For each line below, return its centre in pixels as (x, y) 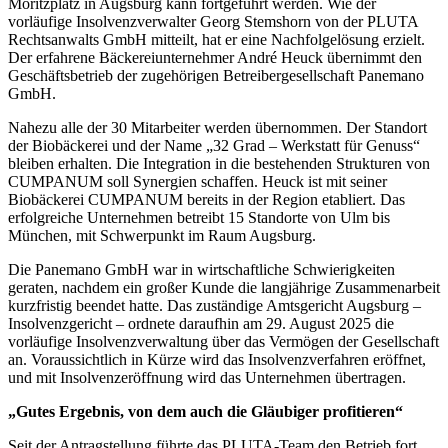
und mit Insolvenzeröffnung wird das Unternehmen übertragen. (207, 377)
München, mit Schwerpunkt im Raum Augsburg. (162, 235)
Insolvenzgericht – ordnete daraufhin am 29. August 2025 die (201, 323)
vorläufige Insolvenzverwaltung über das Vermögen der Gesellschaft (223, 341)
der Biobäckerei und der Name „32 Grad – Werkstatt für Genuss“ (214, 145)
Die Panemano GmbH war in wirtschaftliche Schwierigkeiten (201, 269)
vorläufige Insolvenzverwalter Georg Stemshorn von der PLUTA (213, 21)
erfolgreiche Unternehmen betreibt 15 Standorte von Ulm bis (199, 217)
